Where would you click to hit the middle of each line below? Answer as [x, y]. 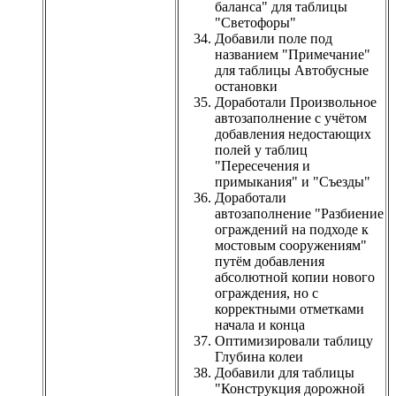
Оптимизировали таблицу [294, 340]
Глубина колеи [259, 356]
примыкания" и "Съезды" [293, 181]
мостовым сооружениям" [291, 245]
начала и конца [260, 324]
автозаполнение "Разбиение [299, 213]
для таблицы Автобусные [292, 70]
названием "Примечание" [293, 54]
